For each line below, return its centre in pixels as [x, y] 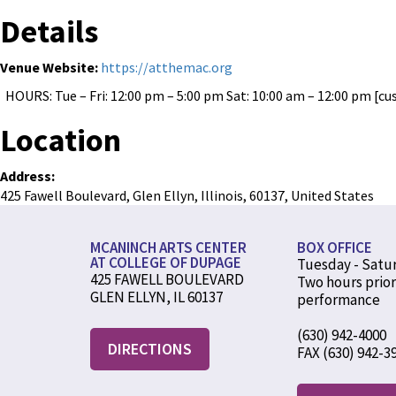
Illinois [222, 195]
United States [332, 195]
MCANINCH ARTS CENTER [168, 247]
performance [339, 300]
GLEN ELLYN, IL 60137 [156, 297]
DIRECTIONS [150, 349]
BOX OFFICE [335, 247]
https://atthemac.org [167, 67]
